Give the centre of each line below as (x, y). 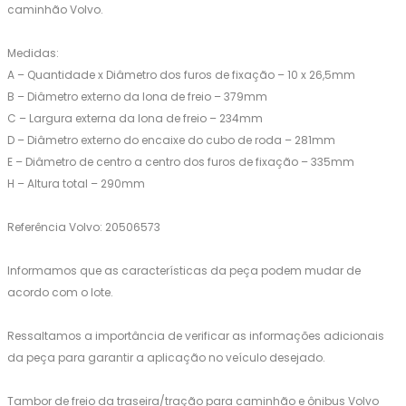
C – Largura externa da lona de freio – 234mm (135, 119)
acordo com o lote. (60, 293)
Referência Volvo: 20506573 (84, 227)
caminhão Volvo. (55, 10)
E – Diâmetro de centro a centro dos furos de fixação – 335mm (181, 162)
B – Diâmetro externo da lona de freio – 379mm (137, 97)
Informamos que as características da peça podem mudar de (184, 271)
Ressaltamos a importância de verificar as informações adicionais (196, 336)
